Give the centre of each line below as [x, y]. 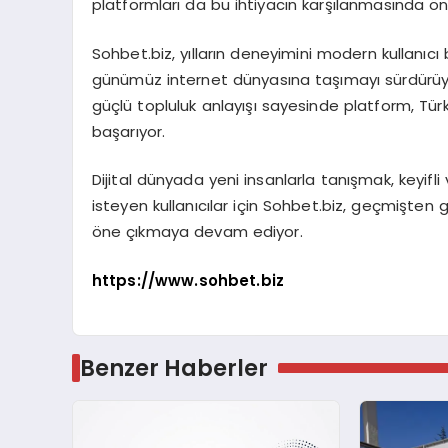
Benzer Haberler [173, 367]
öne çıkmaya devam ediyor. [197, 232]
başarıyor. [128, 131]
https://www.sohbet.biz [188, 280]
